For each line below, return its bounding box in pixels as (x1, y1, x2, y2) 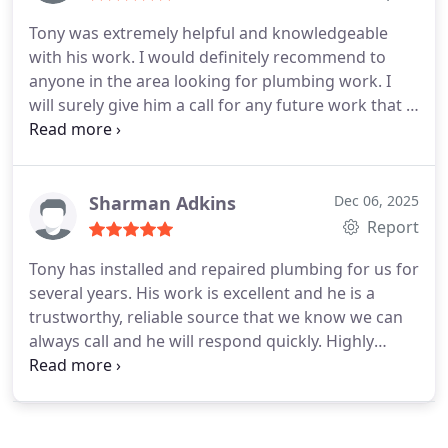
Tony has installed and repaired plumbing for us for (29, 258, 419, 280)
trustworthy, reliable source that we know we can (29, 306, 403, 328)
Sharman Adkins (89, 191, 236, 215)
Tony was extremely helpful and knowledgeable (29, 22, 388, 44)
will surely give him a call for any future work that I (29, 94, 411, 116)
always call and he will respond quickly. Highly (29, 330, 374, 352)
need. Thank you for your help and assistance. (29, 118, 377, 140)
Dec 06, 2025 (334, 191, 419, 210)
